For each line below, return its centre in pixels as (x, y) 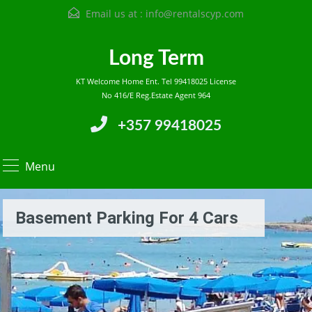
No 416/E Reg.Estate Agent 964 (156, 95)
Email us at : (114, 14)
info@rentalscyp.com (195, 14)
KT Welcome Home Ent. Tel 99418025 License (156, 81)
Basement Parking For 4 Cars (127, 218)
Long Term (156, 58)
